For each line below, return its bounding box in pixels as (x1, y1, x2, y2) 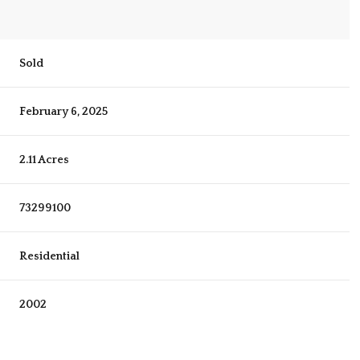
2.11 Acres (19, 153, 70, 167)
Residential (19, 250, 80, 264)
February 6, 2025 (19, 105, 108, 119)
